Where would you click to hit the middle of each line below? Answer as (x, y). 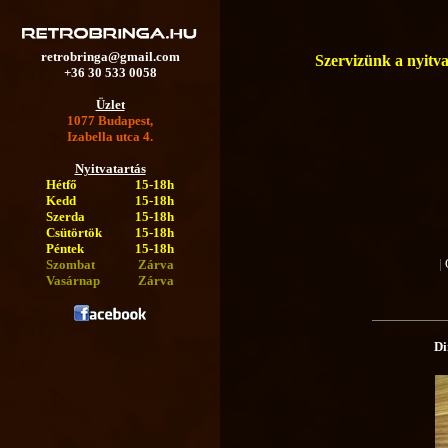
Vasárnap (73, 280)
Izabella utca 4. (110, 136)
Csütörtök (74, 232)
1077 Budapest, (110, 120)
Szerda (65, 216)
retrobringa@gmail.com (110, 56)
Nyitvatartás (110, 168)
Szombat (70, 264)
